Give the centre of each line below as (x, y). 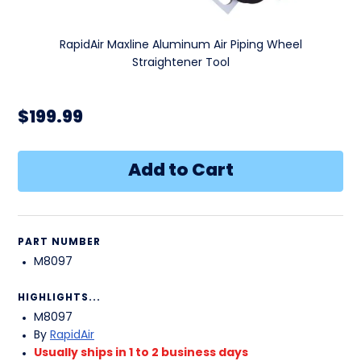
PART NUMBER (59, 243)
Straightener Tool (180, 64)
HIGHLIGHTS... (59, 299)
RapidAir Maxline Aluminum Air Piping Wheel (180, 46)
